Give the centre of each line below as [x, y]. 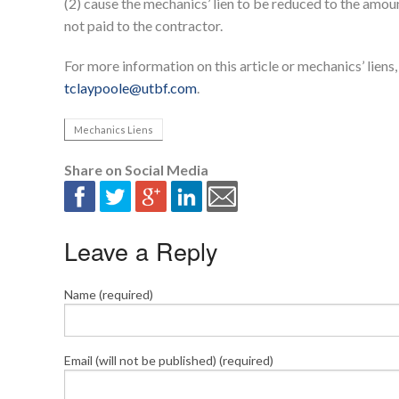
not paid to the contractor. [143, 26]
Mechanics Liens [114, 130]
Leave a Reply [141, 251]
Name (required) [109, 295]
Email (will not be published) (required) [169, 361]
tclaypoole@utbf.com [130, 88]
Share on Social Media [136, 170]
